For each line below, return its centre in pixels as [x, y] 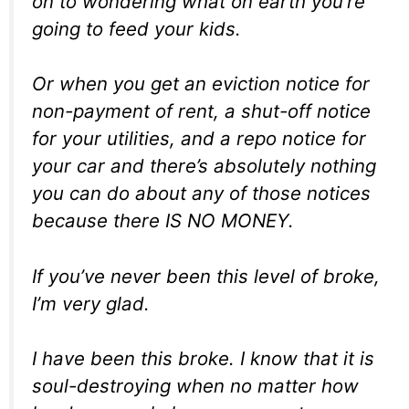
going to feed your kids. [136, 28]
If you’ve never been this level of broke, [206, 276]
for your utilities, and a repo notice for [199, 139]
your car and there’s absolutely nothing [204, 166]
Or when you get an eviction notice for [201, 84]
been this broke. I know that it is [230, 359]
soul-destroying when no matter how [195, 386]
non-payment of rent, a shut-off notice [201, 111]
